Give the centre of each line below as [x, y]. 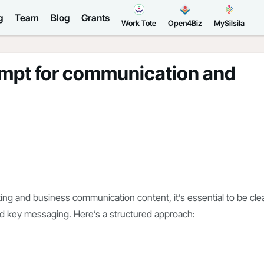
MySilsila [229, 23]
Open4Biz [185, 23]
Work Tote [139, 23]
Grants [95, 18]
